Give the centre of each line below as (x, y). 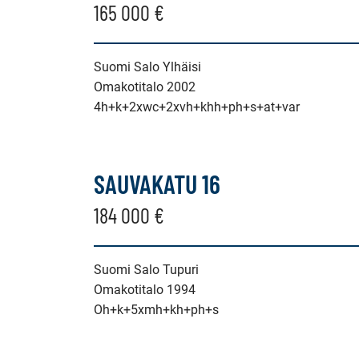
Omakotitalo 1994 (145, 290)
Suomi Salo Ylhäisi (147, 67)
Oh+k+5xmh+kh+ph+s (156, 310)
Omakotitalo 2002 (145, 87)
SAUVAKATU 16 (157, 184)
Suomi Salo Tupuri (146, 270)
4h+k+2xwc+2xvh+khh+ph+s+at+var (197, 107)
